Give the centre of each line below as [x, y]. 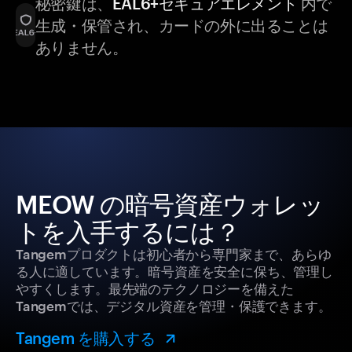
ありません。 [81, 48]
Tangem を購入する [86, 338]
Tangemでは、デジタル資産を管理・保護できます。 [174, 306]
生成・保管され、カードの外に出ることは [181, 26]
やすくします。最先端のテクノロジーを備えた [155, 289]
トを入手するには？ [128, 232]
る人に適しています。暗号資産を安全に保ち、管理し [174, 271]
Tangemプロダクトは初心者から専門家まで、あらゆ [174, 254]
